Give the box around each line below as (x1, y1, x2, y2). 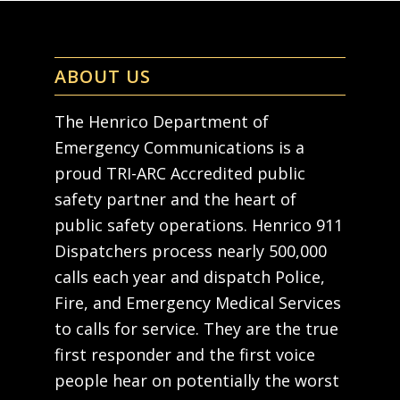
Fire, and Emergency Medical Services (54, 292, 342, 314)
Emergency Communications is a (54, 137, 305, 159)
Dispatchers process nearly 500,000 (54, 240, 328, 262)
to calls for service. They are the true (54, 318, 339, 340)
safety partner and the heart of (54, 188, 297, 211)
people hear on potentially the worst (54, 370, 340, 392)
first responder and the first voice (54, 344, 316, 366)
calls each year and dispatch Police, (54, 266, 326, 288)
